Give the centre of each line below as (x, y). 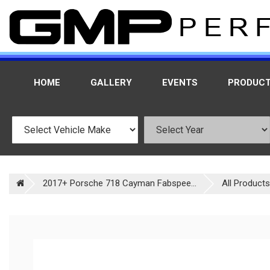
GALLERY (111, 83)
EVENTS (180, 83)
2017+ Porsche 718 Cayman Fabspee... (120, 183)
